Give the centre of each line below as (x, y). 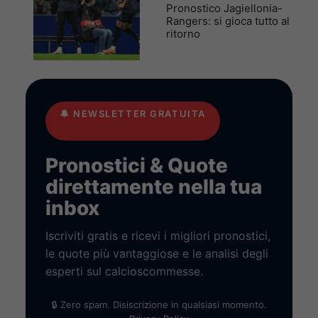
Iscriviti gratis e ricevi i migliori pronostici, (158, 235)
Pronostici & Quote (137, 165)
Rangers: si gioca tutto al (228, 21)
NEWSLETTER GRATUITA (139, 114)
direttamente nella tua (154, 186)
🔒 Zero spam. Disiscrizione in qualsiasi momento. (159, 304)
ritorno (183, 33)
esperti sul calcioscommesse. (124, 271)
